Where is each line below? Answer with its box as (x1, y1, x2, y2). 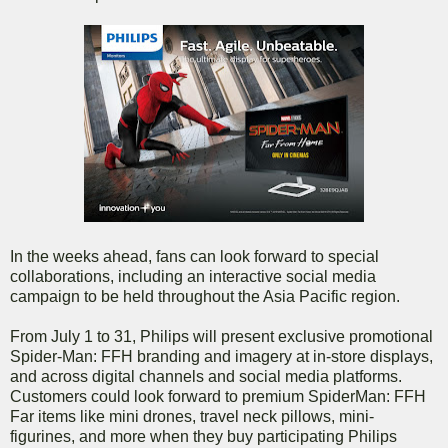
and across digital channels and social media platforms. (10, 368, 402, 386)
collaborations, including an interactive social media (10, 268, 376, 286)
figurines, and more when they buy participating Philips (10, 428, 397, 446)
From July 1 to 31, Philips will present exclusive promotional (10, 328, 433, 346)
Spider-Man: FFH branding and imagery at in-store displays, (10, 348, 433, 366)
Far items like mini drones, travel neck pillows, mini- (10, 408, 374, 426)
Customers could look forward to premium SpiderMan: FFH (10, 388, 426, 406)
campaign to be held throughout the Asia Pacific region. (10, 288, 400, 306)
